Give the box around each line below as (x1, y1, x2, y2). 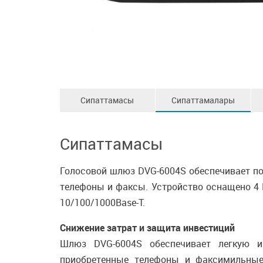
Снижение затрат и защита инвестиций (60, 221, 235, 234)
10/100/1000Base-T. (60, 196, 145, 209)
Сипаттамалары (171, 95, 235, 106)
